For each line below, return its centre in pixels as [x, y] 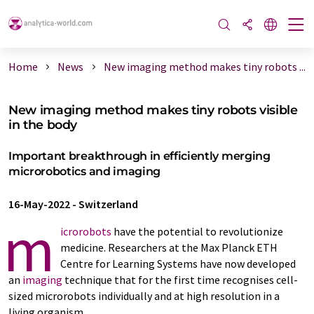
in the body [43, 124]
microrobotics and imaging [84, 171]
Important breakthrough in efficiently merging [139, 156]
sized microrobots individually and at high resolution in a [144, 296]
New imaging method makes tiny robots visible [153, 110]
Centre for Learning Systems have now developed [178, 264]
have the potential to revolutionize [197, 231]
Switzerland [108, 204]
